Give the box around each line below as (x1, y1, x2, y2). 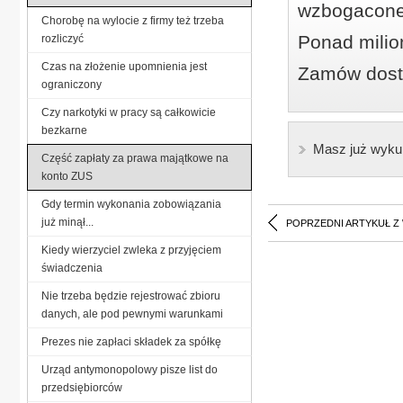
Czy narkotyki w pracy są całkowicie (41, 105, 216, 119)
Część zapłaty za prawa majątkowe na (41, 151, 228, 165)
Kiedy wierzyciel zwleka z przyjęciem (41, 243, 221, 256)
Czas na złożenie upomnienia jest (41, 59, 207, 73)
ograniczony (41, 77, 102, 91)
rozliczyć (41, 31, 84, 45)
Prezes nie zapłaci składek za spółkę (41, 335, 221, 348)
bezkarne (41, 123, 87, 137)
